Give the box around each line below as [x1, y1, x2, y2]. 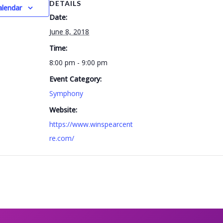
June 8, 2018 [49, 27, 89, 36]
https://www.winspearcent [49, 119, 133, 129]
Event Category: [49, 74, 102, 84]
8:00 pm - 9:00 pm [49, 58, 108, 67]
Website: [49, 105, 77, 114]
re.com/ [49, 133, 74, 143]
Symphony [49, 89, 83, 98]
